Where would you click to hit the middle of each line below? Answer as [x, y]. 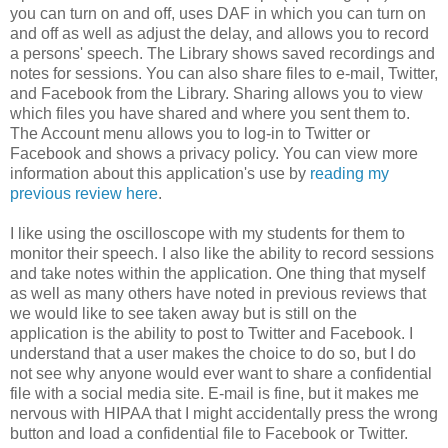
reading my [349, 173]
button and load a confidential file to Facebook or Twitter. [209, 433]
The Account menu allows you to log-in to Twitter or [190, 133]
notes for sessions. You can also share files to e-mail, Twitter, [224, 73]
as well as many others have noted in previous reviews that [218, 293]
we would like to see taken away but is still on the [183, 313]
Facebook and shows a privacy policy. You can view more [214, 153]
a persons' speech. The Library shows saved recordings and [222, 53]
